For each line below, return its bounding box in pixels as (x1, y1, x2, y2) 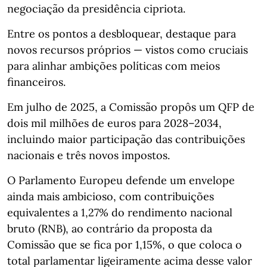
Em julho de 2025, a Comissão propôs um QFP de (7, 100, 254, 114)
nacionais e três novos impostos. (7, 148, 170, 162)
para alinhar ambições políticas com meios (7, 58, 220, 73)
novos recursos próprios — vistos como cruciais (7, 42, 248, 57)
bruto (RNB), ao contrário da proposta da (7, 221, 212, 235)
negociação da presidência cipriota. (7, 1, 185, 15)
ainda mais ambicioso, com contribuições (7, 189, 214, 203)
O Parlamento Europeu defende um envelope (7, 173, 235, 187)
